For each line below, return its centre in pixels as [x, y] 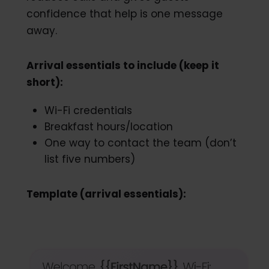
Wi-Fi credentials [88, 111]
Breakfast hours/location [108, 127]
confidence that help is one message [124, 14]
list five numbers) [89, 159]
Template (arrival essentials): [106, 194]
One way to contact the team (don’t [140, 143]
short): [44, 83]
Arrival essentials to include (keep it [122, 66]
